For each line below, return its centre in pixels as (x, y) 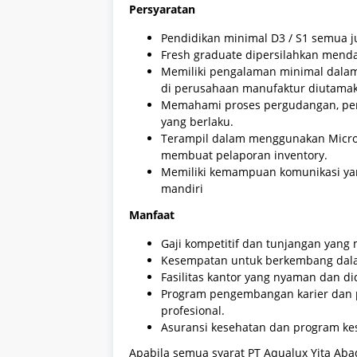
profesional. (193, 310)
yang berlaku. (197, 122)
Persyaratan (162, 10)
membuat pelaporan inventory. (244, 155)
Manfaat (152, 214)
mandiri (182, 189)
